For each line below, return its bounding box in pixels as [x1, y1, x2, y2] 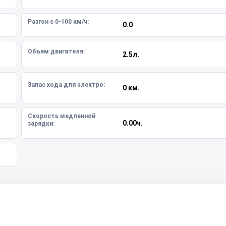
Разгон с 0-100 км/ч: [28, 18, 89, 25]
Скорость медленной [28, 112, 95, 120]
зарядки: [28, 120, 54, 127]
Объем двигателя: [28, 47, 85, 55]
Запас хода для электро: [28, 81, 105, 88]
